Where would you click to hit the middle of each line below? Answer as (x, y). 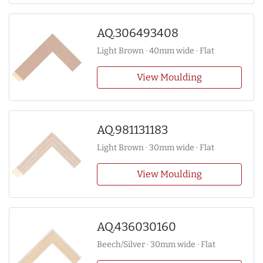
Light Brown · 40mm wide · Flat (155, 51)
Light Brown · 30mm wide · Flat (155, 148)
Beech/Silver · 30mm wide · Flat (156, 245)
